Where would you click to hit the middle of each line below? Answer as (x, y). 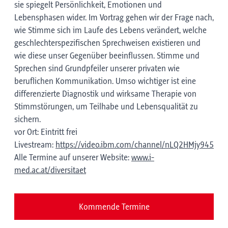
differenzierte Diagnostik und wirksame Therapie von (105, 94)
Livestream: (35, 145)
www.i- (143, 158)
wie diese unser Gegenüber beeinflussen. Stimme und (107, 56)
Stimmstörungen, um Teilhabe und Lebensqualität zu (106, 107)
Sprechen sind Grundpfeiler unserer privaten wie (97, 69)
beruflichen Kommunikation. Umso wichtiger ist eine (105, 81)
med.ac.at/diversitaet (50, 170)
